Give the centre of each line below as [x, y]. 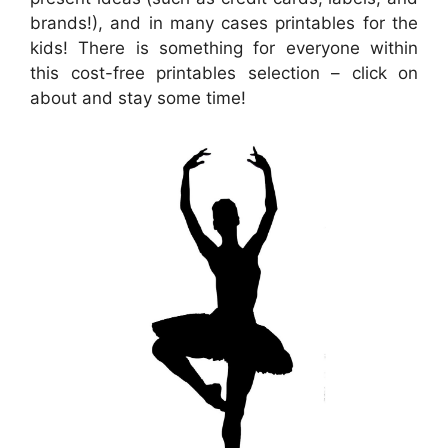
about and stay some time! [138, 97]
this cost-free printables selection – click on [224, 72]
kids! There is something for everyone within [224, 47]
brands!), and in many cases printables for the [224, 22]
